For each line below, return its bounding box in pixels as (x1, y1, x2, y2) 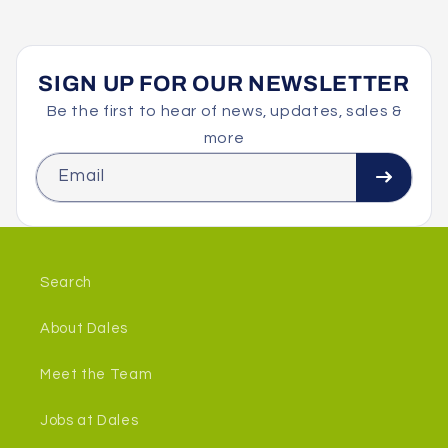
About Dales (40, 321, 128, 337)
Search (40, 275, 92, 291)
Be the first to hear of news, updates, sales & (46, 102, 402, 119)
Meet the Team (40, 367, 153, 383)
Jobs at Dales (40, 413, 139, 429)
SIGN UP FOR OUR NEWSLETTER (38, 71, 410, 96)
